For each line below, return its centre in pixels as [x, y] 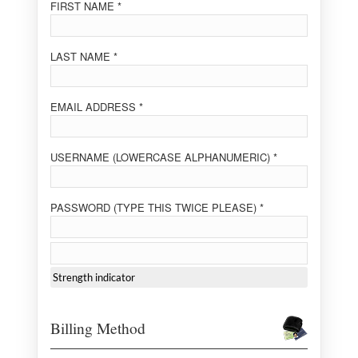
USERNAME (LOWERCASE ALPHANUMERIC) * [164, 157]
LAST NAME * [84, 56]
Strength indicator [94, 277]
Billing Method [98, 328]
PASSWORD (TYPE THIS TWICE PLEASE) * [157, 207]
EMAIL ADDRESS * [97, 107]
